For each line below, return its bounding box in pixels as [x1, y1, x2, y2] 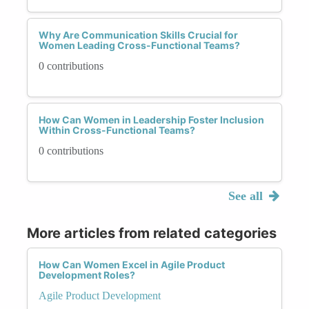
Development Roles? [39, 268, 135, 281]
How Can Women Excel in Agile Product [39, 258, 225, 270]
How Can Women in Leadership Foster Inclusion [39, 113, 264, 126]
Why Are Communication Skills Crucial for [39, 28, 238, 41]
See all [228, 188, 266, 203]
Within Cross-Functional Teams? [39, 123, 195, 136]
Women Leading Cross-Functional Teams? [39, 39, 240, 51]
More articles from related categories [27, 224, 277, 241]
